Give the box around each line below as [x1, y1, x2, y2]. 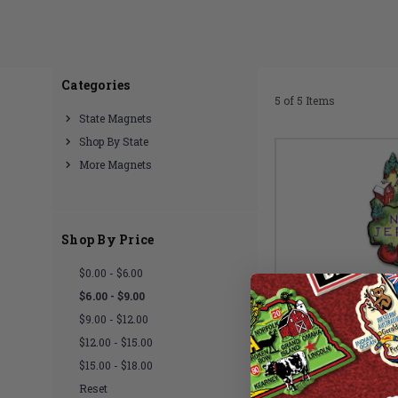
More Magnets [79, 157, 152, 171]
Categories [61, 76, 131, 93]
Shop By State [79, 134, 148, 148]
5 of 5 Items [275, 93, 335, 107]
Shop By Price [61, 230, 155, 248]
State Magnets [79, 111, 152, 125]
